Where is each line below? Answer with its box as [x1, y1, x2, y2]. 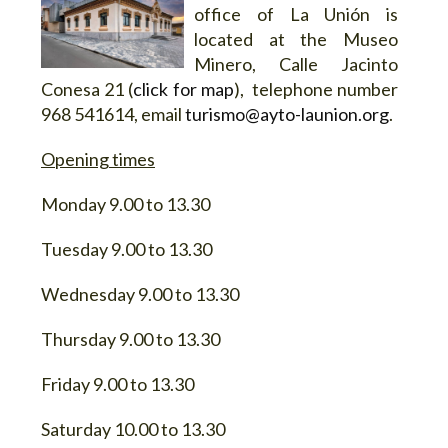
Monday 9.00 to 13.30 [41, 192, 210, 215]
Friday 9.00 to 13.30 [41, 372, 194, 395]
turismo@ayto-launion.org [185, 102, 389, 125]
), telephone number [233, 77, 399, 100]
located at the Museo [193, 27, 399, 50]
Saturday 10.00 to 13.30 [41, 417, 225, 440]
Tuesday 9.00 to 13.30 [41, 237, 212, 260]
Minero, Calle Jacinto [193, 52, 399, 75]
